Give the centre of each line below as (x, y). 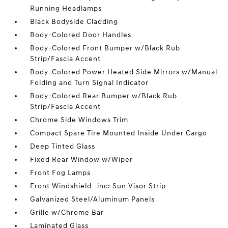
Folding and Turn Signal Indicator (90, 83)
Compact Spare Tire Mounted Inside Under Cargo (119, 133)
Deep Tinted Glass (63, 147)
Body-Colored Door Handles (81, 35)
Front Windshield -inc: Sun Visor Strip (98, 186)
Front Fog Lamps (61, 173)
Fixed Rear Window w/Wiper (82, 160)
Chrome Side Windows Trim (79, 120)
